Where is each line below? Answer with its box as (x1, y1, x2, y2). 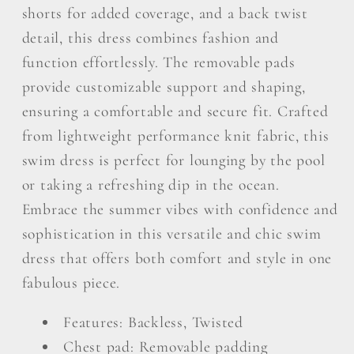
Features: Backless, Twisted (63, 313, 244, 333)
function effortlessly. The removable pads (21, 52, 296, 72)
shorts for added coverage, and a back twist (21, 3, 309, 23)
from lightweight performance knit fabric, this (21, 126, 330, 145)
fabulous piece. (21, 273, 121, 292)
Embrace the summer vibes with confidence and (21, 199, 338, 219)
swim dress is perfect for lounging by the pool (21, 150, 326, 170)
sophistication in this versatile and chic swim (21, 224, 322, 243)
